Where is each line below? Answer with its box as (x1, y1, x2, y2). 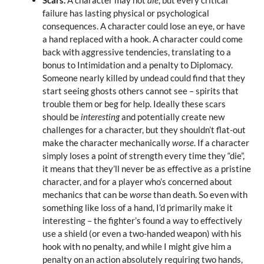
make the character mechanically (42, 137, 172, 148)
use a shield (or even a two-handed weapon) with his (42, 227, 242, 239)
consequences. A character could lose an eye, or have (42, 20, 245, 31)
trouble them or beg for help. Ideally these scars (42, 98, 226, 109)
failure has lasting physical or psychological (42, 7, 209, 18)
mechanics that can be (42, 189, 130, 200)
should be (42, 111, 81, 122)
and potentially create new (121, 111, 225, 122)
